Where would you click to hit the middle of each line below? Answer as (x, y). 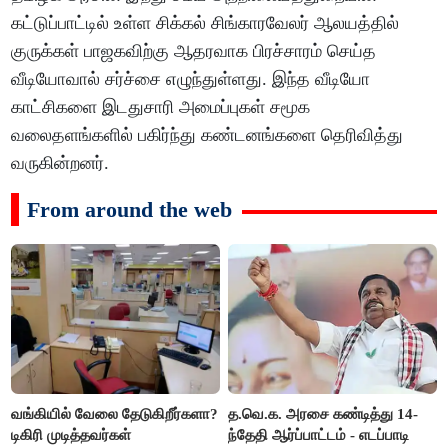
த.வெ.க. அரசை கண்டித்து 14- (323, 413)
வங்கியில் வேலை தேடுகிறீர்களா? (115, 413)
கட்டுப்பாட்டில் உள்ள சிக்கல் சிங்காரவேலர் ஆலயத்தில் (205, 23)
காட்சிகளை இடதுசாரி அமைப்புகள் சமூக (161, 107)
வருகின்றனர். (63, 163)
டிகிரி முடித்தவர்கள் (71, 434)
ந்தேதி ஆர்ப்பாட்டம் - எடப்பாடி (319, 434)
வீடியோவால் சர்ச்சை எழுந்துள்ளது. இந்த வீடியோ (191, 79)
